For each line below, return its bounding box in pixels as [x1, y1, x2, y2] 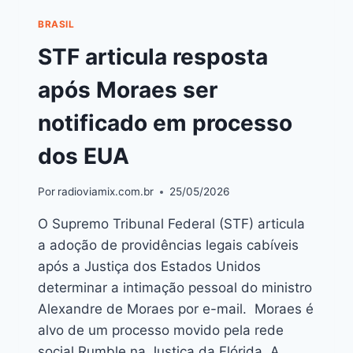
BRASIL [38, 17, 75, 30]
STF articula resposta [38, 43, 268, 71]
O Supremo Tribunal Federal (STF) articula [38, 216, 305, 232]
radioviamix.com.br [58, 185, 154, 199]
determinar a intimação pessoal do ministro [38, 280, 312, 296]
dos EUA [38, 143, 129, 170]
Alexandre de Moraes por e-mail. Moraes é [38, 301, 314, 318]
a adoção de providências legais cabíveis [38, 237, 299, 254]
